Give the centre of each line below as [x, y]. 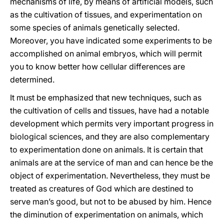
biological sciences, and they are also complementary [110, 136]
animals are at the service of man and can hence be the [111, 162]
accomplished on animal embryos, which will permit [106, 53]
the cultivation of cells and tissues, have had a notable [109, 110]
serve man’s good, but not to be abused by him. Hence [111, 201]
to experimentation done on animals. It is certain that [106, 149]
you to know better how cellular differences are [97, 66]
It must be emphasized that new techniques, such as [106, 97]
